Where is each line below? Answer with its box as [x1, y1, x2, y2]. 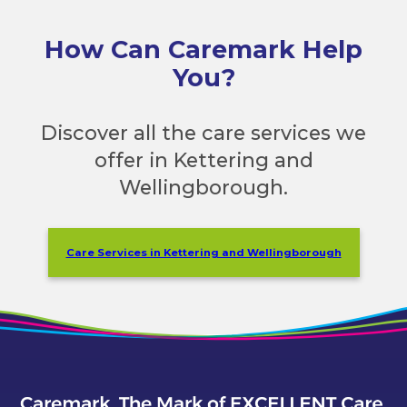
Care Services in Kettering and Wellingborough [65, 246, 342, 260]
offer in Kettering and [94, 147, 313, 172]
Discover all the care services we [41, 120, 366, 144]
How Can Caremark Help [45, 35, 362, 65]
